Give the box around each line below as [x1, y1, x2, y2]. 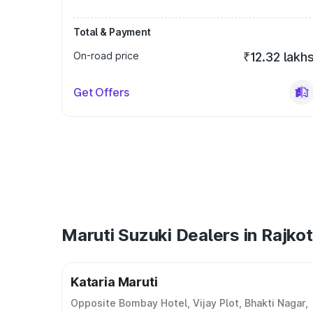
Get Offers [73, 85, 129, 99]
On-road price [73, 50, 139, 61]
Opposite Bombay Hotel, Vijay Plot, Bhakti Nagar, [71, 297, 308, 309]
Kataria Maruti [71, 275, 158, 289]
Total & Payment [73, 26, 151, 38]
